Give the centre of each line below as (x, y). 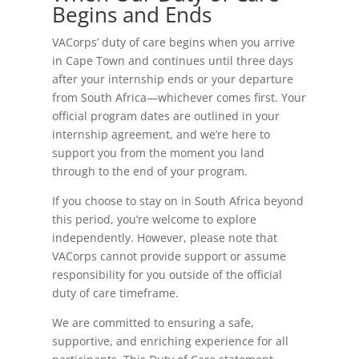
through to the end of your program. (149, 171)
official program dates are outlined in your (165, 116)
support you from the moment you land (158, 153)
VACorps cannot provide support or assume (169, 256)
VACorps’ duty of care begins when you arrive (173, 42)
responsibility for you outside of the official (167, 274)
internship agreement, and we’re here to (161, 134)
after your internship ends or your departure (172, 79)
